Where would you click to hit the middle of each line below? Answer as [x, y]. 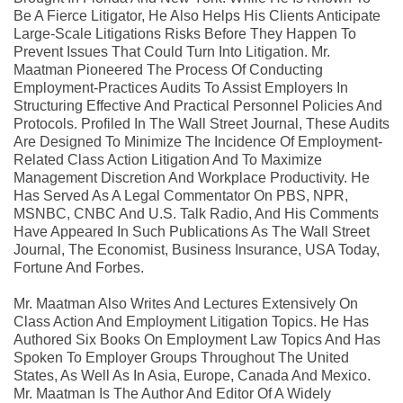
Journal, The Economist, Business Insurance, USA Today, [197, 249]
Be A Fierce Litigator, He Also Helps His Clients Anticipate [197, 15]
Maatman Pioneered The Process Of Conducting [168, 69]
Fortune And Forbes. [79, 267]
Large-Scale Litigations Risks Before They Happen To [185, 33]
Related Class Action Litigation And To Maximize [168, 159]
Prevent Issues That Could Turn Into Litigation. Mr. [172, 51]
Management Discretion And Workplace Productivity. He [192, 177]
